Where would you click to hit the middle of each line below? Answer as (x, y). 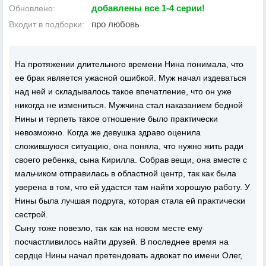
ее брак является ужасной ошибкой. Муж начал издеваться (131, 78)
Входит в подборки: (47, 24)
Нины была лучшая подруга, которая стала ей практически (130, 201)
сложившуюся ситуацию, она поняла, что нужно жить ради (129, 146)
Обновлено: (32, 8)
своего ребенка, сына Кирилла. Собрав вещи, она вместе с (131, 160)
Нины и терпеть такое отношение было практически (116, 119)
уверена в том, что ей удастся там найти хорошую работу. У (132, 187)
